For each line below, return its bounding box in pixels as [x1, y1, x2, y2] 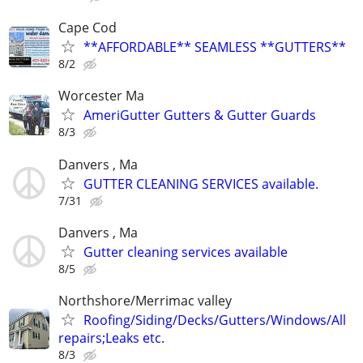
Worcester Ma [58, 87, 144, 105]
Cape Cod [58, 19, 117, 37]
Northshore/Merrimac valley [58, 292, 232, 310]
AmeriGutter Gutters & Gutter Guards [83, 106, 316, 125]
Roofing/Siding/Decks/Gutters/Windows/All [83, 311, 346, 329]
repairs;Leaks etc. [58, 329, 164, 347]
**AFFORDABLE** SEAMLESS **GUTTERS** [83, 38, 346, 57]
